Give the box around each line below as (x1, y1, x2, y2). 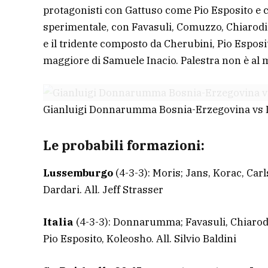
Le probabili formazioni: (43, 136, 208, 154)
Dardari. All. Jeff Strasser (43, 183, 163, 197)
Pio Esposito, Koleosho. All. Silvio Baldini (43, 232, 236, 246)
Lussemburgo (43, 166, 115, 180)
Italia (43, 215, 76, 229)
